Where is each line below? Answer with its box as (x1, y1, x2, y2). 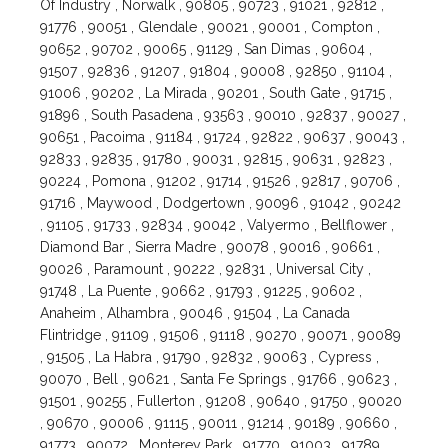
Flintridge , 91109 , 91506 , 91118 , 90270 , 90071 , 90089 (40, 327, 402, 344)
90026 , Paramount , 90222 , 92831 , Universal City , (40, 261, 372, 278)
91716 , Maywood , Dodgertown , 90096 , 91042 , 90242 (40, 195, 402, 212)
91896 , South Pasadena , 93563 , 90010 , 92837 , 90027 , (40, 107, 407, 124)
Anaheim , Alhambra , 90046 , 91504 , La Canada (40, 305, 351, 322)
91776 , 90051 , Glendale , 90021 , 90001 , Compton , (40, 19, 381, 36)
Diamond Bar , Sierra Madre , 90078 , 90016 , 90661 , (40, 239, 381, 256)
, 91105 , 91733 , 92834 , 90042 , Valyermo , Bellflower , (40, 217, 395, 234)
